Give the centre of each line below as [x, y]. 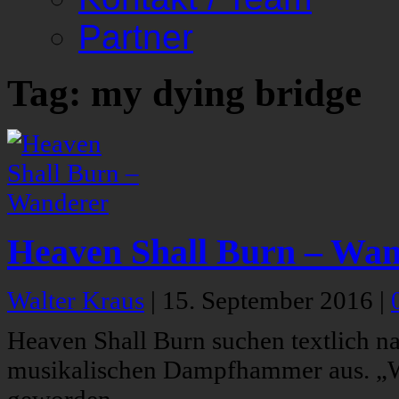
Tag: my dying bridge [184, 94]
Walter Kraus [76, 301]
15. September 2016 [271, 301]
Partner [136, 37]
